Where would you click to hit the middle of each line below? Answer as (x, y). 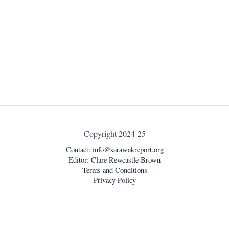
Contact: (79, 150)
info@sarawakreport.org (128, 150)
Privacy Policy (114, 180)
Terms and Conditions (114, 170)
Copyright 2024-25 (114, 134)
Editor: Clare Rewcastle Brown (114, 160)
